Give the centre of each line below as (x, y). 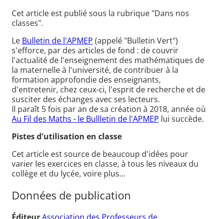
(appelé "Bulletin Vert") (135, 41)
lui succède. (181, 119)
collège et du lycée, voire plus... (68, 174)
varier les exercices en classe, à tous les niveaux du (105, 164)
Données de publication (71, 195)
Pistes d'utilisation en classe (67, 137)
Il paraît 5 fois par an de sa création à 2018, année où (109, 109)
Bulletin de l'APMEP (57, 41)
